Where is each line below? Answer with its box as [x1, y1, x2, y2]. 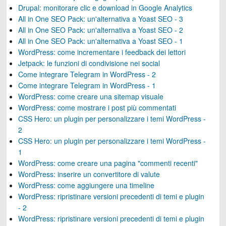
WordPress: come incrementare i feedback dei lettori [18, 47, 186, 57]
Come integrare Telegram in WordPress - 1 [18, 80, 156, 90]
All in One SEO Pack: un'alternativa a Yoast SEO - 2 [18, 25, 183, 35]
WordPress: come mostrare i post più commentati [18, 102, 176, 112]
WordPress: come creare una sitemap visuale [18, 91, 163, 101]
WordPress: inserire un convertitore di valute [18, 169, 160, 179]
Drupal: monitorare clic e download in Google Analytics [18, 3, 192, 13]
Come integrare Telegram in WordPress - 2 [18, 69, 156, 79]
